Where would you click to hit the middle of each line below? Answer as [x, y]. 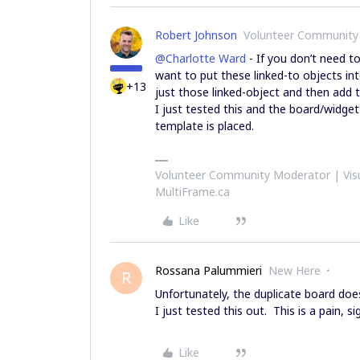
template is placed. [205, 125]
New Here [295, 270]
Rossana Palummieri [209, 270]
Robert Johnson [196, 35]
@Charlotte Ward [200, 58]
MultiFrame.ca [192, 191]
